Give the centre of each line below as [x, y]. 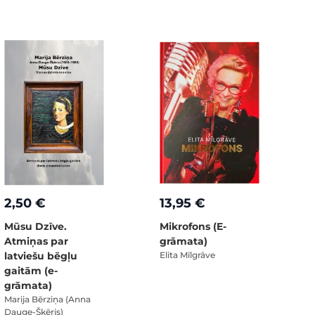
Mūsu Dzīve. [36, 226]
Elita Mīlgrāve [187, 255]
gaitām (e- [31, 271]
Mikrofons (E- [193, 226]
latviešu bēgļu [41, 256]
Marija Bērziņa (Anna [47, 299]
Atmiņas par [36, 241]
